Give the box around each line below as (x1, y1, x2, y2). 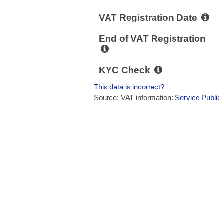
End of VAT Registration (99, 33, 206, 44)
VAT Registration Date (99, 12, 199, 22)
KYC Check (99, 65, 153, 75)
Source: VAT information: (94, 93, 175, 102)
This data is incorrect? (94, 82, 164, 91)
